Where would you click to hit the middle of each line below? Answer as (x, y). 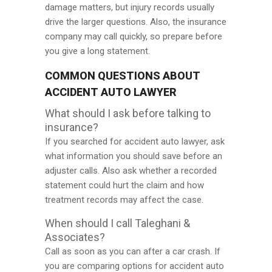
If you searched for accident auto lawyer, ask (135, 141)
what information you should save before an (134, 156)
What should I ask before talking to (128, 113)
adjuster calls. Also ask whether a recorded (131, 171)
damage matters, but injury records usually (130, 7)
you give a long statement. (97, 51)
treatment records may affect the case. (124, 200)
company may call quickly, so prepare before (134, 36)
